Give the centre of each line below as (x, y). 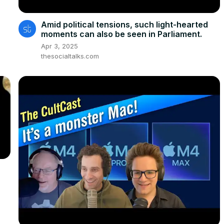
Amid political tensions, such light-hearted (124, 24)
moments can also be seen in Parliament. (121, 34)
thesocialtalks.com (70, 56)
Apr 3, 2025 (59, 46)
